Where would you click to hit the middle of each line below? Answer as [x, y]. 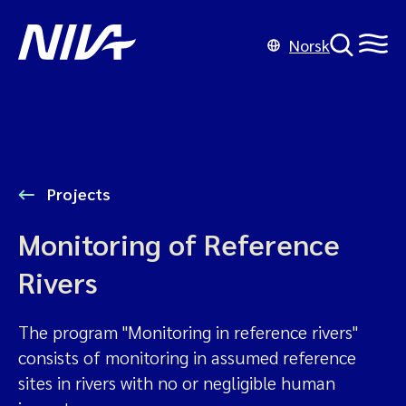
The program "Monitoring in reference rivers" [188, 332]
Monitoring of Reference [179, 243]
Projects [77, 193]
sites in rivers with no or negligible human [177, 382]
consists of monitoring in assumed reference [187, 357]
